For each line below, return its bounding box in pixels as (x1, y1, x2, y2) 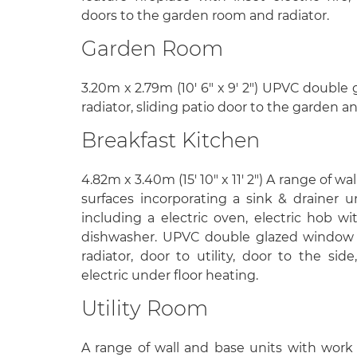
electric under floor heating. (81, 268, 258, 284)
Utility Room (81, 296, 208, 321)
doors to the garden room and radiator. (81, 7, 329, 23)
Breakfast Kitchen (81, 127, 260, 152)
